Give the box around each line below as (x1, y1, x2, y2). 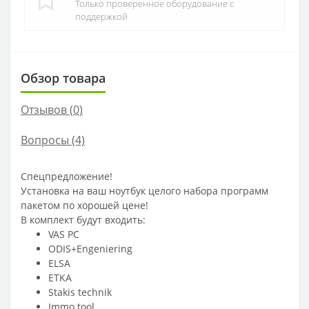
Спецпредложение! (21, 169, 112, 183)
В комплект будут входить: (21, 212, 148, 226)
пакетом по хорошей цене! (21, 198, 151, 212)
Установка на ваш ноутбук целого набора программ (21, 183, 268, 197)
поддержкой (75, 10, 128, 23)
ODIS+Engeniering (48, 241, 132, 255)
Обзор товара (21, 69, 106, 86)
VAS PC (48, 227, 79, 241)
